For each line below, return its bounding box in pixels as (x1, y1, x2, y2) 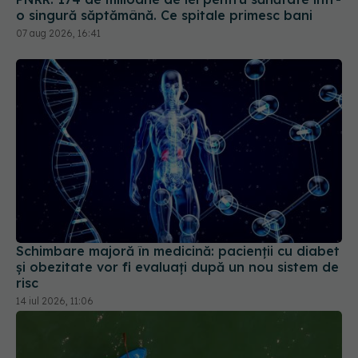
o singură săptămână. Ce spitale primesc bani (16, 7, 312, 24)
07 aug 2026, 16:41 (16, 27, 101, 40)
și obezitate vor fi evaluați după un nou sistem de (16, 258, 339, 275)
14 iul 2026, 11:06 (16, 294, 93, 307)
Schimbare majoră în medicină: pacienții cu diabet (16, 242, 340, 259)
